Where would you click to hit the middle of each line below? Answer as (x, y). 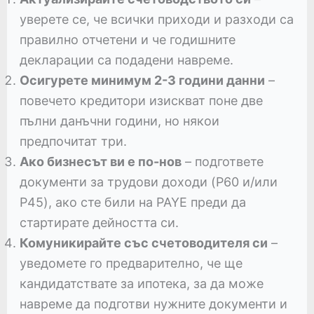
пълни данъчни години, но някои (119, 121)
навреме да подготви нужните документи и (153, 303)
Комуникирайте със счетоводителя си (143, 243)
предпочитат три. (73, 141)
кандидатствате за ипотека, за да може (141, 283)
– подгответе (222, 161)
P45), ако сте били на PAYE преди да (132, 202)
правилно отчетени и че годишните (127, 39)
